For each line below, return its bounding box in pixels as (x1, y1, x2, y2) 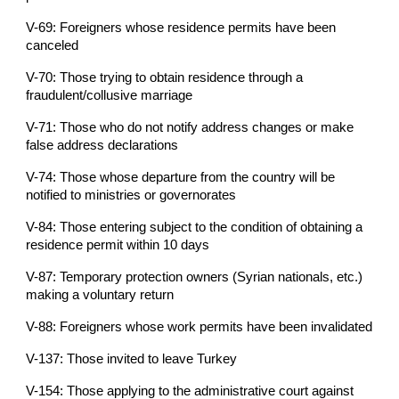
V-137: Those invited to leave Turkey (26, 351, 238, 366)
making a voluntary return (26, 287, 175, 302)
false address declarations (26, 137, 179, 152)
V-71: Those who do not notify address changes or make (26, 119, 354, 134)
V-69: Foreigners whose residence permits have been (26, 20, 337, 35)
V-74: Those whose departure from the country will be (26, 169, 336, 184)
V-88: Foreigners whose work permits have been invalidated (26, 319, 373, 334)
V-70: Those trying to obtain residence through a (26, 69, 304, 85)
